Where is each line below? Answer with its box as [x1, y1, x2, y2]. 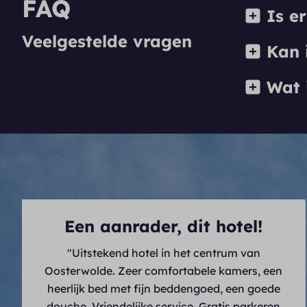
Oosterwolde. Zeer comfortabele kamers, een [45, 263, 283, 278]
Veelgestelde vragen [22, 30, 193, 51]
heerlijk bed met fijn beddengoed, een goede [47, 281, 280, 295]
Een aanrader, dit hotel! [64, 215, 263, 236]
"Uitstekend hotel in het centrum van [66, 245, 260, 260]
